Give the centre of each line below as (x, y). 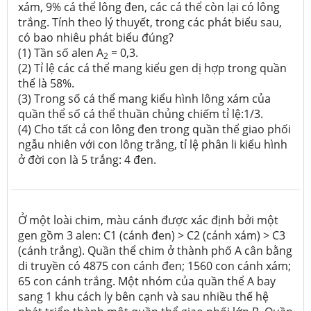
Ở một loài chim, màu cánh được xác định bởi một (148, 220)
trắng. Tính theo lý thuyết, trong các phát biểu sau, (150, 22)
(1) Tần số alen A (61, 52)
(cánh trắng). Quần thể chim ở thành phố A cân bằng (155, 250)
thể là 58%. (46, 83)
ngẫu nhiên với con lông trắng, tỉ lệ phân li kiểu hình (153, 144)
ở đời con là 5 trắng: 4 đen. (87, 159)
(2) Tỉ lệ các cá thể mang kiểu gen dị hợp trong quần (152, 68)
